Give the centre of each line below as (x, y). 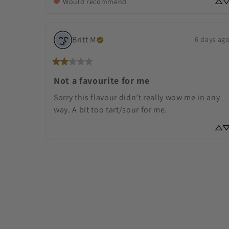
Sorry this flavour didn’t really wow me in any (137, 97)
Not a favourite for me (102, 80)
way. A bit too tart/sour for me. (111, 109)
